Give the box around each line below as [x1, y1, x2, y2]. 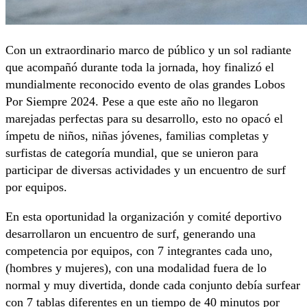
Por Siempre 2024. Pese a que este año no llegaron [5, 95, 258, 109]
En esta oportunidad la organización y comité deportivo [5, 210, 282, 224]
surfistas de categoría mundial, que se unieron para [5, 146, 258, 160]
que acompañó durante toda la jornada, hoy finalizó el [5, 60, 274, 75]
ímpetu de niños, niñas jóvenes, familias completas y [5, 129, 269, 143]
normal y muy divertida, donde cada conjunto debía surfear [5, 278, 300, 293]
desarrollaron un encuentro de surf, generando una [5, 227, 256, 241]
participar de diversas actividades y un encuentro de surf [5, 163, 286, 177]
